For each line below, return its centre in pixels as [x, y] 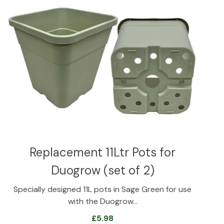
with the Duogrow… [102, 201]
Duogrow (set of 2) [102, 170]
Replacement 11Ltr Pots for [103, 152]
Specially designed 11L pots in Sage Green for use [103, 189]
